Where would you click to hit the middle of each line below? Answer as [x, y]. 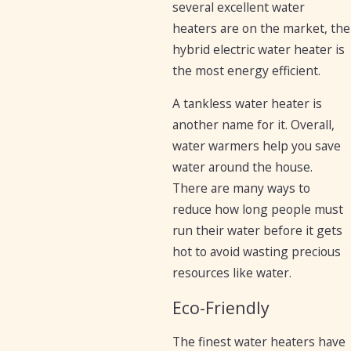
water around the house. [243, 167]
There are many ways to [242, 188]
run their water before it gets [258, 231]
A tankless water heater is [248, 104]
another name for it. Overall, [254, 125]
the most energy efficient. [247, 70]
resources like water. [232, 273]
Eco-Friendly [221, 307]
